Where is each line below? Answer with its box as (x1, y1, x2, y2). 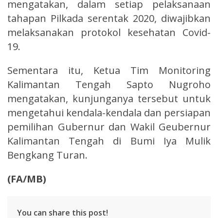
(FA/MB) (7, 172, 46, 185)
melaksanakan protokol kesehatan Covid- (7, 26, 211, 39)
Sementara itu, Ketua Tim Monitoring (7, 64, 211, 77)
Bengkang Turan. (7, 148, 88, 162)
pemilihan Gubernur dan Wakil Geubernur (7, 120, 211, 133)
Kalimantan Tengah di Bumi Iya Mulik (7, 134, 211, 147)
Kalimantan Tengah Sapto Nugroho (7, 78, 211, 91)
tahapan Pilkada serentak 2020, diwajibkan (7, 12, 211, 25)
